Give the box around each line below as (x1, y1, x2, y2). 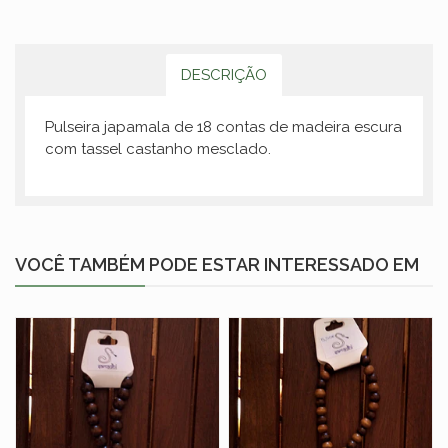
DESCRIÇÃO (181, 66, 267, 84)
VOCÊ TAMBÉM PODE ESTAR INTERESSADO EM (15, 254, 419, 275)
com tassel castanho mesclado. (45, 140, 271, 158)
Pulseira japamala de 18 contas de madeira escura (45, 118, 402, 136)
